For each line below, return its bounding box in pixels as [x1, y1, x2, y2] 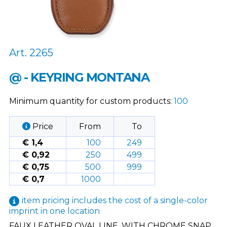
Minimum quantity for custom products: [9, 96, 174, 106]
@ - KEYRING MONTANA [9, 69, 149, 85]
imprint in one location [9, 206, 100, 216]
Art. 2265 [9, 46, 53, 59]
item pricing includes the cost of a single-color [21, 195, 208, 205]
